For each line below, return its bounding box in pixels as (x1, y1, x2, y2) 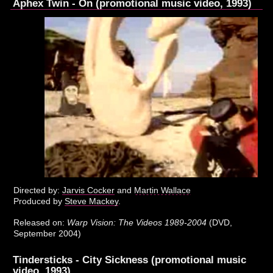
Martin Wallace (134, 185, 191, 196)
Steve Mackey (65, 196, 119, 207)
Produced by (13, 196, 65, 207)
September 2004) (13, 229, 82, 239)
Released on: (13, 218, 68, 228)
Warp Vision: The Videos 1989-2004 (67, 218, 207, 228)
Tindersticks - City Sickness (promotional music (13, 253, 247, 266)
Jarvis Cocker (62, 185, 115, 196)
